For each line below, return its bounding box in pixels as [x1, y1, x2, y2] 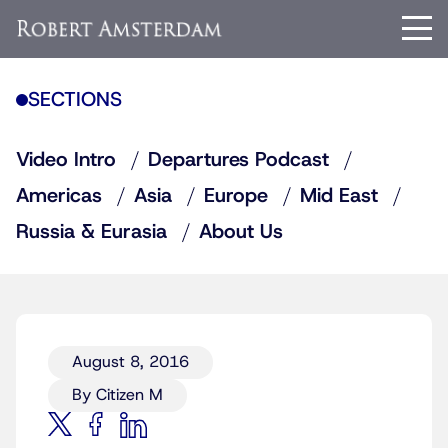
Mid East [300, 183, 378, 209]
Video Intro [16, 147, 116, 173]
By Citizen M [72, 385, 163, 405]
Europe [204, 183, 268, 209]
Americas [16, 183, 102, 209]
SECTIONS [28, 87, 122, 113]
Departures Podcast [148, 147, 329, 173]
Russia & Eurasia [16, 219, 167, 245]
